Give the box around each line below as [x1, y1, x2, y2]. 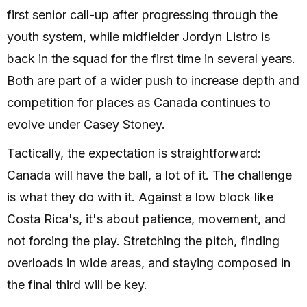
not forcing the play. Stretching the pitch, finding [7, 234, 280, 249]
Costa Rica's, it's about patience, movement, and [7, 212, 286, 227]
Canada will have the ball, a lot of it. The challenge [7, 168, 292, 183]
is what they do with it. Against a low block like [7, 190, 273, 205]
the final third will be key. [7, 278, 147, 293]
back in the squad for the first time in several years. [7, 51, 295, 66]
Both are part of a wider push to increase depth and [7, 73, 299, 88]
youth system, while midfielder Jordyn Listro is [7, 29, 270, 45]
